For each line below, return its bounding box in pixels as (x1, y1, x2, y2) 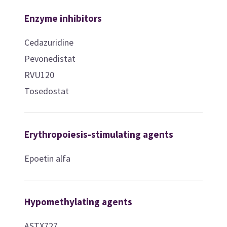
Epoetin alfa (24, 152, 70, 164)
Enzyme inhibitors (24, 12, 102, 24)
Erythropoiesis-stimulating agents (24, 128, 173, 140)
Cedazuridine (24, 36, 73, 48)
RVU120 (24, 68, 54, 81)
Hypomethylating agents (24, 195, 132, 208)
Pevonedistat (24, 52, 75, 64)
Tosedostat (24, 85, 69, 97)
